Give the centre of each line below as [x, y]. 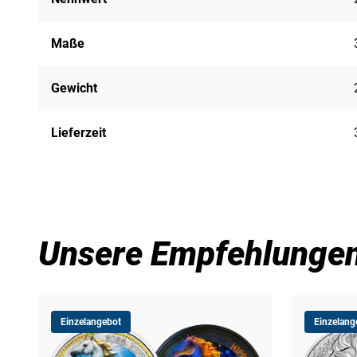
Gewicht [74, 88]
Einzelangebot [91, 322]
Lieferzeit [78, 132]
